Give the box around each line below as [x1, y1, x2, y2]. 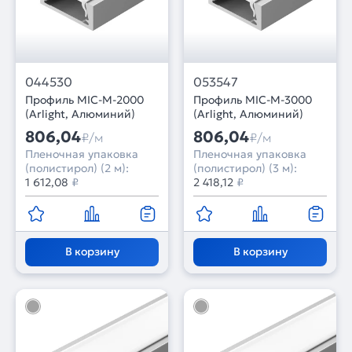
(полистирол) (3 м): [193, 161, 297, 175]
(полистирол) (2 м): [25, 161, 129, 175]
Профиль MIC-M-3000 [193, 93, 312, 107]
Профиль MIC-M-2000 [25, 93, 144, 107]
